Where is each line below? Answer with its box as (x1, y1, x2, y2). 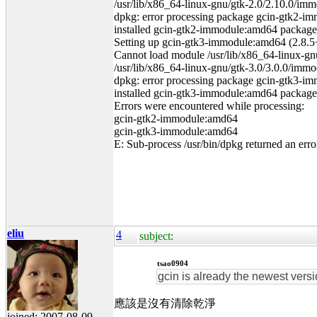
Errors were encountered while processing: (114, 99, 304, 112)
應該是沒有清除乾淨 (114, 296, 216, 309)
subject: (139, 229, 173, 242)
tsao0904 (157, 258, 188, 267)
